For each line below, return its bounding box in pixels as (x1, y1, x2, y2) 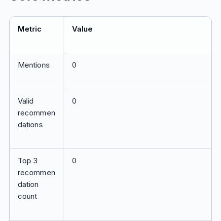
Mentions (17, 60, 50, 70)
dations (17, 120, 43, 129)
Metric (17, 24, 42, 34)
